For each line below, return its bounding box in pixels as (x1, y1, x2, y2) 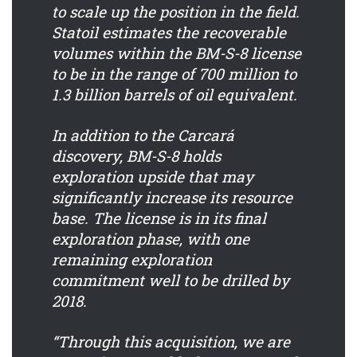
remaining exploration (52, 249, 212, 269)
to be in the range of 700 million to (52, 63, 296, 84)
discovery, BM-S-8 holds (52, 145, 221, 166)
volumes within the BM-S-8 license (52, 42, 301, 63)
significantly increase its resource (52, 186, 292, 207)
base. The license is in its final (52, 207, 266, 228)
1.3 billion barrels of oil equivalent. (52, 84, 297, 104)
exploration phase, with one (52, 228, 249, 249)
